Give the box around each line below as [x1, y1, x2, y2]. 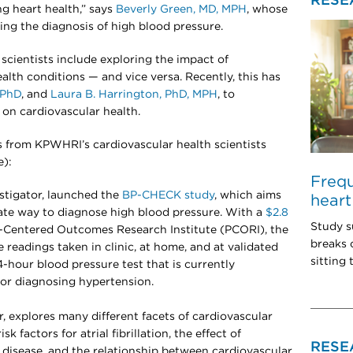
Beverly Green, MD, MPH [116, 4, 247, 15]
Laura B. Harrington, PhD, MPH [50, 89, 217, 100]
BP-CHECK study [122, 190, 214, 201]
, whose [247, 4, 288, 15]
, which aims [214, 190, 281, 201]
